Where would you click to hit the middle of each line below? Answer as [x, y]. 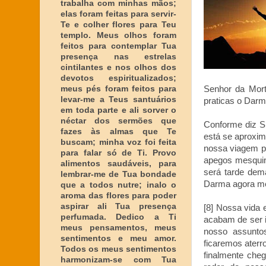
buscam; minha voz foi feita [118, 142]
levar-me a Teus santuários [118, 99]
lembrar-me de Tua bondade [118, 174]
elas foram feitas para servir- [118, 14]
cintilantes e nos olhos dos [118, 67]
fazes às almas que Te [118, 131]
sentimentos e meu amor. [118, 238]
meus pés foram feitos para [118, 88]
